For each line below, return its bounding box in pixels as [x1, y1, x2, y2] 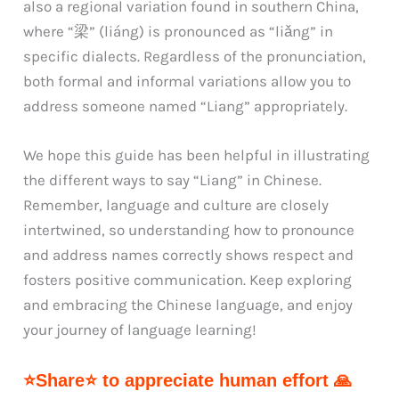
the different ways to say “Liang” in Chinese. [23, 171, 322, 190]
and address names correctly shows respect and [23, 246, 354, 265]
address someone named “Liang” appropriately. [23, 97, 348, 115]
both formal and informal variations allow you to [23, 72, 352, 90]
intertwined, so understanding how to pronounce [23, 221, 355, 240]
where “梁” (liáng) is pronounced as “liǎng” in [23, 22, 334, 40]
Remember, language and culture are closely [23, 196, 330, 215]
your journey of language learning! [23, 321, 257, 339]
